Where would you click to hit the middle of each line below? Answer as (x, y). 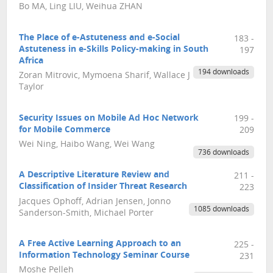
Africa (31, 61)
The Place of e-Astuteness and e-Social (99, 38)
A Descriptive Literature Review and (94, 175)
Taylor (31, 88)
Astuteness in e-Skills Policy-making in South (114, 49)
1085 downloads (221, 210)
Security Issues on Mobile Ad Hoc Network (109, 118)
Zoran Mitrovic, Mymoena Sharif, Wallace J (105, 76)
